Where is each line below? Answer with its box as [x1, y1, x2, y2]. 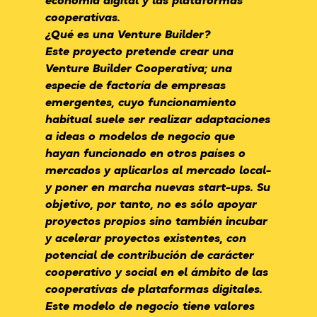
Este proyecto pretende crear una [45, 42, 234, 60]
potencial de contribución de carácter [45, 246, 254, 264]
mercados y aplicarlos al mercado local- [45, 161, 271, 179]
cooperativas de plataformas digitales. [45, 279, 263, 298]
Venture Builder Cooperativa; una [45, 59, 232, 77]
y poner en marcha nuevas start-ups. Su [45, 178, 270, 196]
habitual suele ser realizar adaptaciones [45, 110, 270, 128]
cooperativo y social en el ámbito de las [45, 263, 268, 281]
